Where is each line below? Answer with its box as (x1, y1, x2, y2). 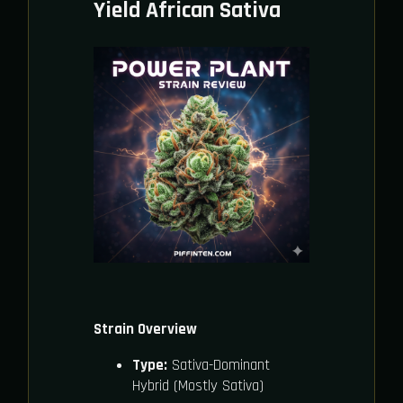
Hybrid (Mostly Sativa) (131, 376, 264, 396)
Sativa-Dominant (166, 355, 270, 375)
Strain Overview (94, 319, 197, 339)
